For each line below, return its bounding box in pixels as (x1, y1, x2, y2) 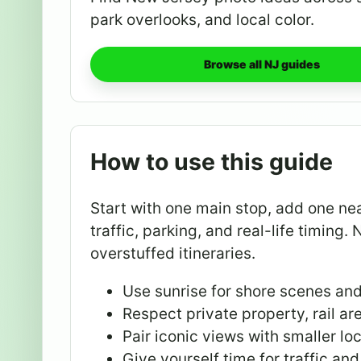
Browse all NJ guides (203, 57, 320, 72)
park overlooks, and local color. (90, 10, 314, 29)
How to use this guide (90, 147, 333, 176)
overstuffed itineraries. (90, 244, 255, 263)
